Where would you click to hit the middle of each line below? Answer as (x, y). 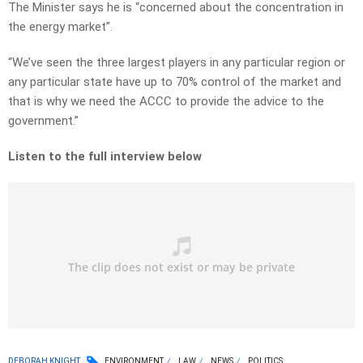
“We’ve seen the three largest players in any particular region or (177, 63)
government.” (43, 121)
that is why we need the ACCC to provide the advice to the (166, 102)
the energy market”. (60, 27)
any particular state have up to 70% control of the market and (175, 82)
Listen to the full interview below (105, 157)
